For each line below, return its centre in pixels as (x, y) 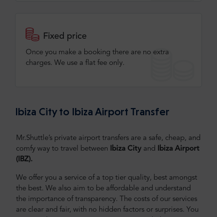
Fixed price (65, 36)
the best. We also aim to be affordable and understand (103, 188)
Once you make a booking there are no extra (97, 52)
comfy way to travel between (63, 149)
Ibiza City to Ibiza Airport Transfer (92, 111)
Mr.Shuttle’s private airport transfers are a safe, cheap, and (108, 138)
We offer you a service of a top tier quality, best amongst (107, 178)
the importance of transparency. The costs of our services (107, 199)
